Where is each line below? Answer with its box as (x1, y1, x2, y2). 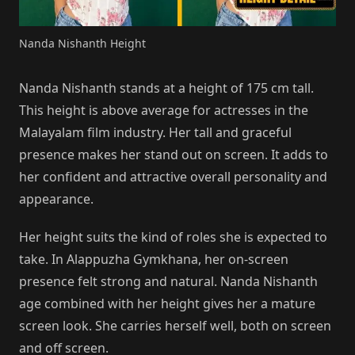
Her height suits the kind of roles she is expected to (19, 227, 327, 246)
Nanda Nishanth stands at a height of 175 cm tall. (19, 78, 314, 97)
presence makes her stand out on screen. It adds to (19, 145, 328, 163)
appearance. (19, 189, 94, 208)
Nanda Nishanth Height (19, 35, 146, 51)
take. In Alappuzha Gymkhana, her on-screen (19, 250, 288, 268)
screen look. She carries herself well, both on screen (19, 316, 331, 334)
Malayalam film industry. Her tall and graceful (19, 123, 292, 141)
